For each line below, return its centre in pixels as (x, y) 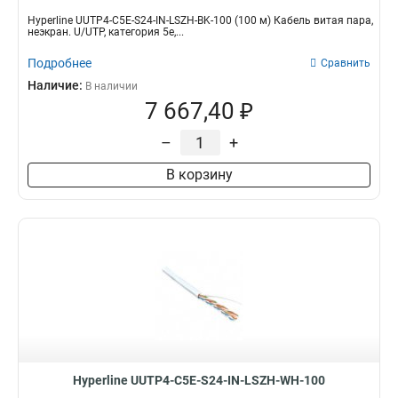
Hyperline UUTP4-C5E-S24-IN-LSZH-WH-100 (199, 380)
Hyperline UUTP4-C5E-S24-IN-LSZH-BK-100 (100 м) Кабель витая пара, (200, 20)
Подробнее (60, 63)
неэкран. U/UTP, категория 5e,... (106, 32)
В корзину (199, 175)
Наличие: (56, 85)
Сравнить (346, 63)
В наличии (111, 86)
